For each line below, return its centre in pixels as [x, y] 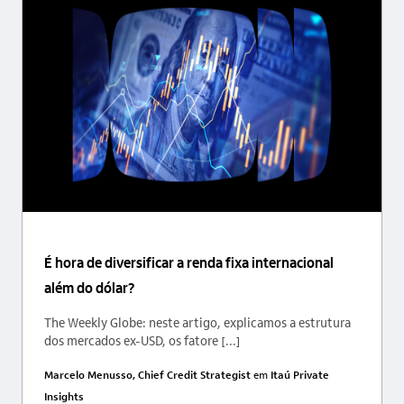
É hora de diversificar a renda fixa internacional [189, 262]
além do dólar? [89, 287]
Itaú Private [300, 374]
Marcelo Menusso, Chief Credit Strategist [149, 374]
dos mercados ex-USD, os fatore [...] [142, 340]
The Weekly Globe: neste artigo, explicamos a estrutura [197, 321]
